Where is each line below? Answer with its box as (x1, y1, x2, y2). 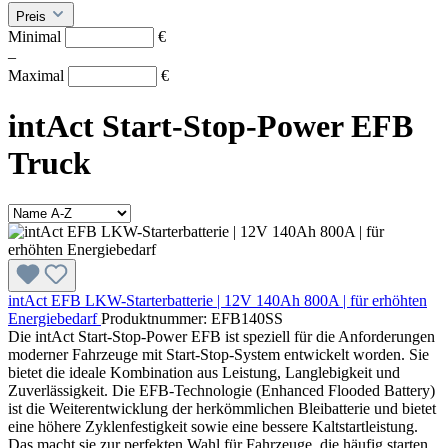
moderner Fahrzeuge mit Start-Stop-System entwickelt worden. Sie (8, 345, 429, 363)
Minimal (8, 27, 65, 45)
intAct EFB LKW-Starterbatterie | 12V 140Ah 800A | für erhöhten (8, 291, 427, 309)
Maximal (8, 66, 68, 84)
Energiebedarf (8, 309, 101, 327)
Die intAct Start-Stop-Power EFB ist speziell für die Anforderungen (8, 327, 435, 345)
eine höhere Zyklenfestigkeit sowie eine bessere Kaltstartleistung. (8, 417, 418, 435)
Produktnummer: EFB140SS (101, 309, 283, 327)
